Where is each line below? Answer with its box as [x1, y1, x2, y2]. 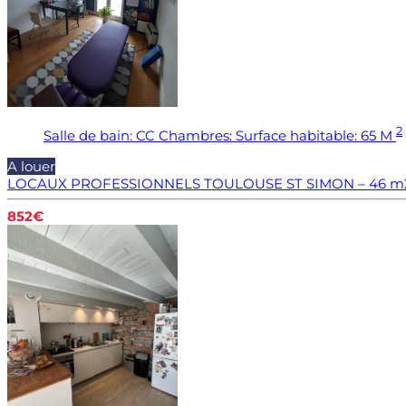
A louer [7, 157, 55, 175]
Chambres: [159, 126, 232, 144]
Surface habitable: [236, 126, 357, 144]
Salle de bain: [43, 126, 132, 144]
